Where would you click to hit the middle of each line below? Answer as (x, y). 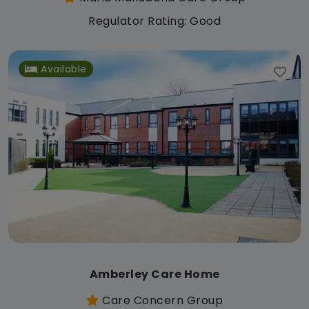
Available (64, 69)
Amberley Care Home (154, 274)
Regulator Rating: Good (154, 21)
